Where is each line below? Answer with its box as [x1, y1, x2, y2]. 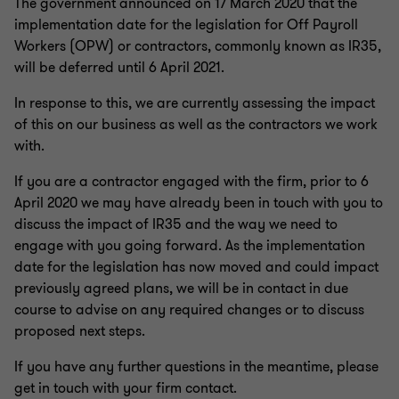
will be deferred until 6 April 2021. [14, 58, 224, 77]
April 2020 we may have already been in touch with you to [14, 193, 383, 213]
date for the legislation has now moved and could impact [14, 257, 379, 277]
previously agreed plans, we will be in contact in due [14, 279, 348, 298]
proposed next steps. [14, 322, 145, 341]
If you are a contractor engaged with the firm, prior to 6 [14, 172, 369, 191]
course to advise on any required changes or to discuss [14, 300, 364, 320]
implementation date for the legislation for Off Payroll [14, 15, 358, 35]
